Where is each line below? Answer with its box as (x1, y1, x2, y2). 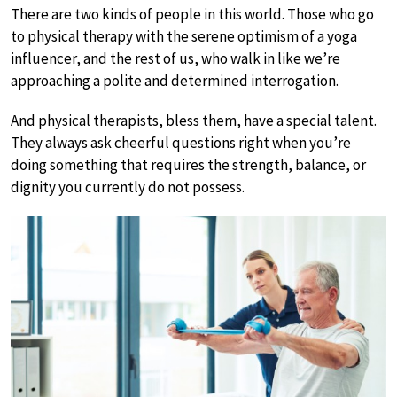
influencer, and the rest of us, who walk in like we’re (11, 49, 340, 68)
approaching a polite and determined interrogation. (11, 71, 339, 90)
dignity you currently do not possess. (11, 177, 245, 197)
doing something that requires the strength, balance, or (11, 155, 366, 175)
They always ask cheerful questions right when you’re (11, 133, 351, 152)
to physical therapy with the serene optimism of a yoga (11, 27, 357, 46)
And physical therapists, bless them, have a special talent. (11, 111, 377, 130)
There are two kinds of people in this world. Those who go (11, 4, 374, 24)
